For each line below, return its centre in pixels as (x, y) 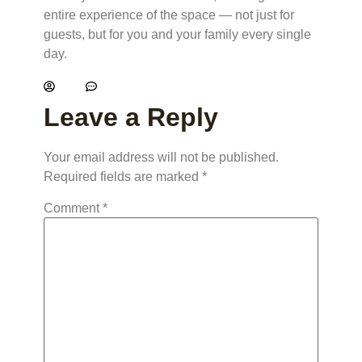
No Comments (142, 84)
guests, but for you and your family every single (177, 34)
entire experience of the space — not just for (169, 15)
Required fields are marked (123, 176)
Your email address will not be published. (161, 157)
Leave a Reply (131, 117)
